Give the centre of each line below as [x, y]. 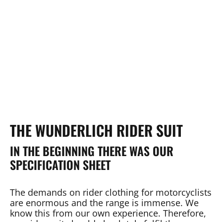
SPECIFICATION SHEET [60, 165]
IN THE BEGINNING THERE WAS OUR [92, 151]
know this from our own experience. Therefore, [108, 213]
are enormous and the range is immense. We [104, 203]
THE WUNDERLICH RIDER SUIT [96, 130]
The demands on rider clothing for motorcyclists [111, 192]
